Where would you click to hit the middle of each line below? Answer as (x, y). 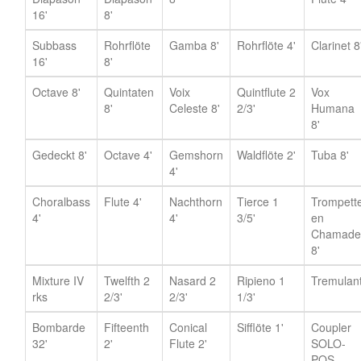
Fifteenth (127, 327)
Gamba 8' (194, 45)
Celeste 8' (195, 108)
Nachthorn (196, 201)
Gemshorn (196, 154)
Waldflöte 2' (266, 154)
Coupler (331, 327)
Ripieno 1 (261, 280)
